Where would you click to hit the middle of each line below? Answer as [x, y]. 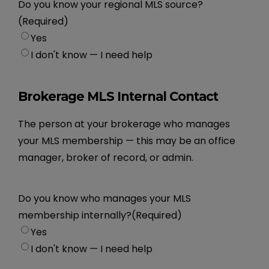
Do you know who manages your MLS [105, 198]
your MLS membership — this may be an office [127, 141]
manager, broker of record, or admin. [106, 157]
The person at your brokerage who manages [124, 124]
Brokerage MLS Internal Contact [118, 96]
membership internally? [75, 215]
